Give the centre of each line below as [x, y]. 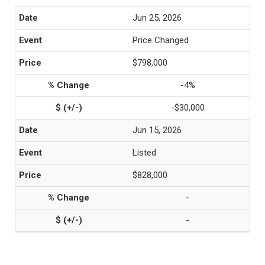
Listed [144, 153]
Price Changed [161, 40]
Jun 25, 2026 [157, 18]
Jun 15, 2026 [157, 130]
